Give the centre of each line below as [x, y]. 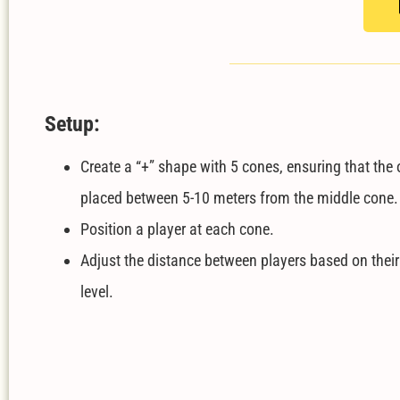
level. [97, 292]
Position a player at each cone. [177, 229]
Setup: [72, 125]
